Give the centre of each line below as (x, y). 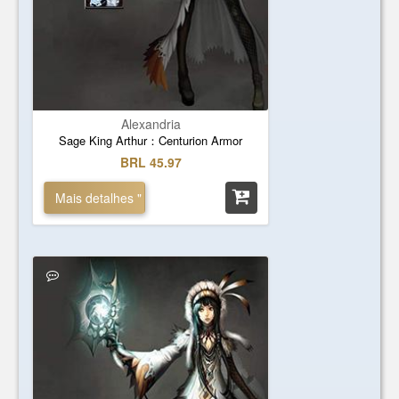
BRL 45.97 (151, 162)
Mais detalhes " (99, 198)
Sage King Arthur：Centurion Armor (151, 140)
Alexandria (151, 124)
